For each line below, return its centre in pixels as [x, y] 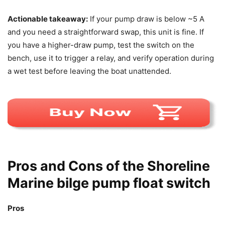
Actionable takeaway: [48, 19]
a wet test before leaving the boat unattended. [89, 71]
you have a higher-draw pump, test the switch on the [101, 45]
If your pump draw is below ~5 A [146, 19]
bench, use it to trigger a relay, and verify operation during [111, 58]
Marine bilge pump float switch [109, 183]
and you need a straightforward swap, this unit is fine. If [106, 32]
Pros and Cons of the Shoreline [109, 166]
